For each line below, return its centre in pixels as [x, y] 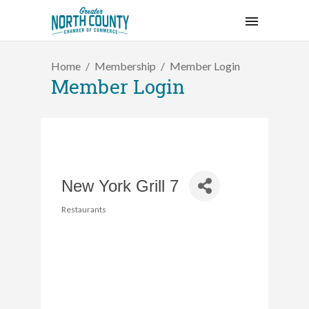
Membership [125, 66]
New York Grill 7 [120, 186]
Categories [91, 220]
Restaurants [84, 209]
